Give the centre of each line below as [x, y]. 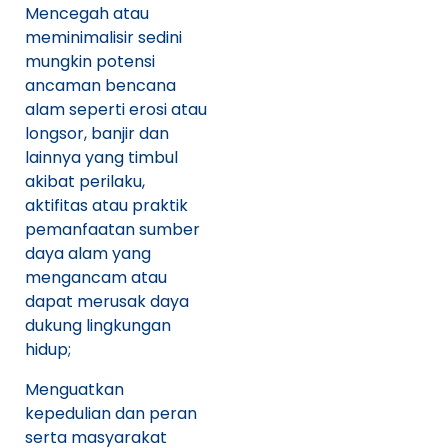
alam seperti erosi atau [116, 109]
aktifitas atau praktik [106, 205]
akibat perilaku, [85, 181]
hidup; [48, 349]
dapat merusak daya [107, 301]
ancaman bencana [100, 85]
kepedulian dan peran [111, 413]
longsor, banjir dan [97, 133]
